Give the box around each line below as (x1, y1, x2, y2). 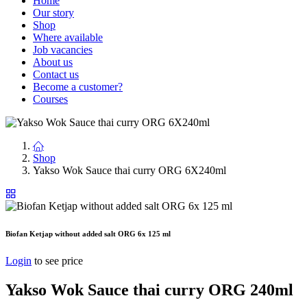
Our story (33, 7, 74, 19)
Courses (33, 93, 68, 106)
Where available (33, 32, 103, 44)
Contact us (33, 69, 79, 81)
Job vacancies (33, 44, 93, 56)
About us (33, 56, 73, 69)
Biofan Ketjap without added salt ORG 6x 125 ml (5, 230, 171, 238)
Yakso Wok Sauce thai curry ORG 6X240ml (33, 164, 226, 177)
